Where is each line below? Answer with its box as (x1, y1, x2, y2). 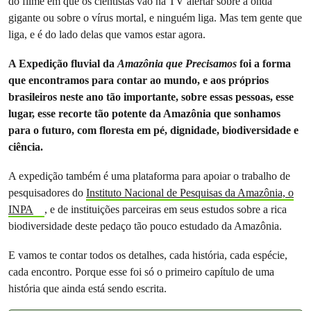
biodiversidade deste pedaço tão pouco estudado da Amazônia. (8, 219, 285, 233)
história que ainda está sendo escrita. (8, 282, 167, 295)
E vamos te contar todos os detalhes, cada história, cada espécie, (8, 249, 287, 262)
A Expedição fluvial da (8, 57, 117, 70)
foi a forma (239, 57, 291, 70)
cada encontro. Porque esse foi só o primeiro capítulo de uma (8, 265, 274, 278)
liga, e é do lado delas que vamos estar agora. (8, 28, 208, 41)
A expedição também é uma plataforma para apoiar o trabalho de (8, 169, 290, 183)
